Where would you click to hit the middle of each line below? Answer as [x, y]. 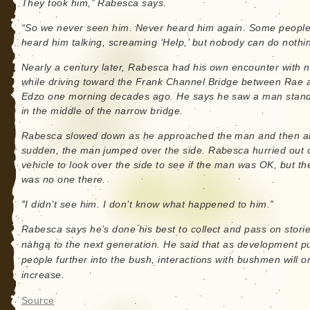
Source [38, 301]
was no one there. [63, 180]
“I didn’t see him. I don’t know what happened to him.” [147, 204]
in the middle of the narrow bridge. [102, 111]
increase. [43, 275]
